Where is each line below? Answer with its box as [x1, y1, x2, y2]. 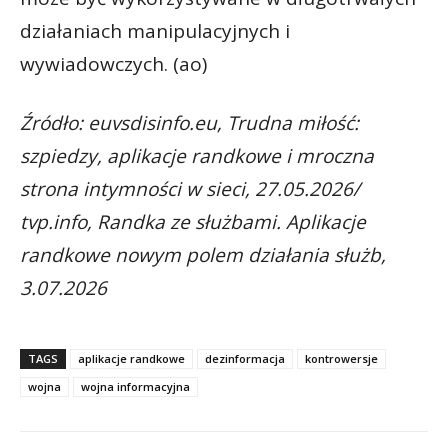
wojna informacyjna [81, 378, 190, 394]
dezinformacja [205, 350, 285, 366]
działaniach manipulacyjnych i [20, 17, 290, 44]
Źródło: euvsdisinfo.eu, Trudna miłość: [20, 109, 359, 136]
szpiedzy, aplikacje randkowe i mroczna [20, 142, 374, 169]
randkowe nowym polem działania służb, [20, 241, 386, 268]
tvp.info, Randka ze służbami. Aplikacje [20, 208, 366, 235]
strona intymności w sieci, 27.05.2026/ [20, 175, 360, 202]
